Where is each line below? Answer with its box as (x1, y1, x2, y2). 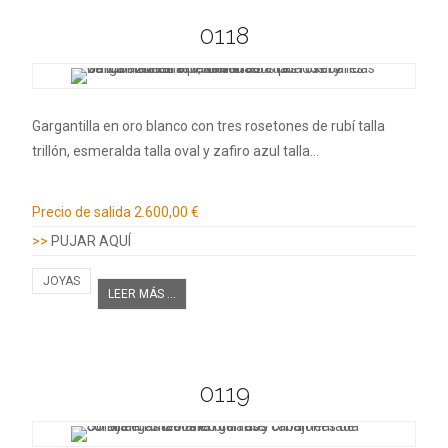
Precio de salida (32, 203, 131, 220)
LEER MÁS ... (108, 286, 176, 301)
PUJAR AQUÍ (51, 232, 131, 249)
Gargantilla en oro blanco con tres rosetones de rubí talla (32, 117, 385, 134)
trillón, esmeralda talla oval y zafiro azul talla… (32, 142, 319, 159)
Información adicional (32, 173, 234, 198)
